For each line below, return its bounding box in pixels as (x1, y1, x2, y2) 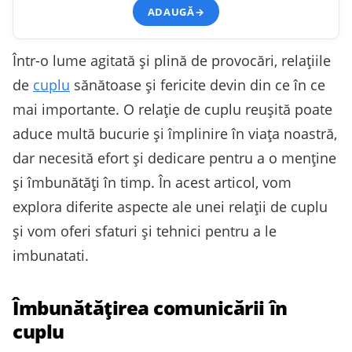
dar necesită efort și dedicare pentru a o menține (13, 148, 336, 168)
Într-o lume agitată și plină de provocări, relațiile (13, 51, 331, 71)
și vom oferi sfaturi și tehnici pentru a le (13, 222, 277, 241)
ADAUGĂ (147, 4, 195, 19)
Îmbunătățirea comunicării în (13, 295, 288, 321)
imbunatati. (13, 246, 89, 266)
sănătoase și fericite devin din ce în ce (70, 75, 325, 95)
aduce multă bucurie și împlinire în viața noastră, (13, 124, 337, 144)
